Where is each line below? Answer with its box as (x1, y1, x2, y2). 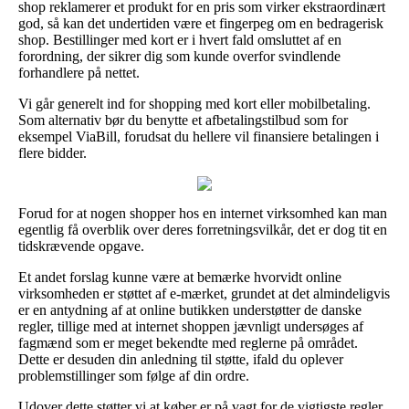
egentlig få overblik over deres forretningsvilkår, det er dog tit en (18, 221, 387, 237)
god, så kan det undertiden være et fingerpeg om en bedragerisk (18, 15, 383, 31)
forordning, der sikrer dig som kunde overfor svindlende (18, 47, 341, 64)
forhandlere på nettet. (18, 64, 140, 80)
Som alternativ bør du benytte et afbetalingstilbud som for (18, 111, 348, 128)
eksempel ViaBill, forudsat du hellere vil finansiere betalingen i (18, 128, 379, 144)
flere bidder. (18, 144, 87, 161)
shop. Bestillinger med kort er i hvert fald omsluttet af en (18, 31, 341, 47)
